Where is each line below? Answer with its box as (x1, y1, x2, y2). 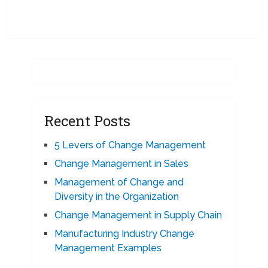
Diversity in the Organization (54, 191, 179, 203)
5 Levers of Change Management (54, 139, 206, 151)
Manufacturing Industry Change (54, 228, 194, 240)
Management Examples (54, 242, 162, 254)
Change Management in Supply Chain (54, 209, 222, 221)
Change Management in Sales (54, 158, 188, 170)
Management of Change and (54, 176, 184, 188)
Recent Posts (44, 111, 130, 131)
